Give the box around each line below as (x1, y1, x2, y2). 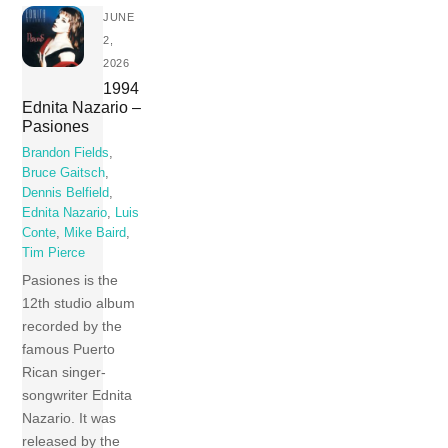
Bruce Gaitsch (22, 165, 106, 180)
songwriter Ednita (22, 387, 133, 404)
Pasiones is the (22, 272, 119, 289)
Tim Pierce (22, 245, 86, 260)
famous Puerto (22, 341, 116, 358)
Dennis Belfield (22, 185, 110, 200)
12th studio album (22, 295, 136, 312)
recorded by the (22, 318, 123, 335)
